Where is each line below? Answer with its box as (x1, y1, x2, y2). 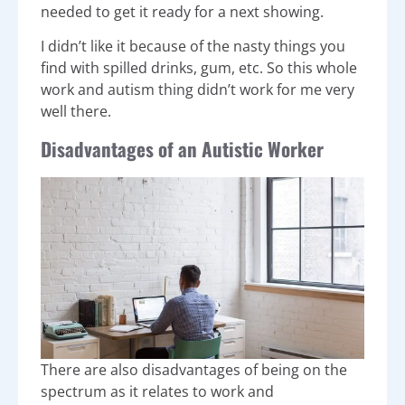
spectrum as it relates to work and (41, 381, 274, 401)
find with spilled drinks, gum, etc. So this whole (41, 58, 357, 79)
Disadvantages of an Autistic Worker (41, 134, 324, 163)
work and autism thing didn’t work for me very (41, 80, 354, 100)
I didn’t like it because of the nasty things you (41, 36, 345, 57)
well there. (41, 101, 111, 122)
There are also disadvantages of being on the (41, 359, 347, 380)
